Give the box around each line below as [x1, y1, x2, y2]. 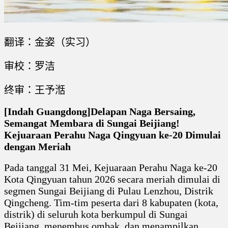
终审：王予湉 [4, 84, 65, 96]
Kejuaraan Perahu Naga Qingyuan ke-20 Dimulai [4, 129, 221, 141]
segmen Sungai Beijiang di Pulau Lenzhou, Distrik [4, 185, 213, 197]
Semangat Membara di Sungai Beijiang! [4, 118, 180, 129]
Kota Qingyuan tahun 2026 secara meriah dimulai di [4, 174, 220, 185]
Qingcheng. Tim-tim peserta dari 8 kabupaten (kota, [4, 197, 218, 209]
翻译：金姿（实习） [4, 37, 96, 48]
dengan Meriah [4, 141, 71, 153]
